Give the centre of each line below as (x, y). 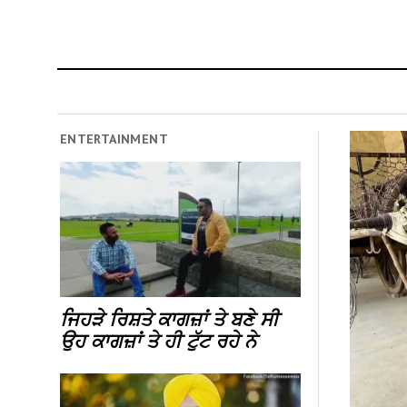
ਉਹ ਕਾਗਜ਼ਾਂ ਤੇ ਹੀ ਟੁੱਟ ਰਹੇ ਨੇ (158, 341)
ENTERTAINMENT (114, 139)
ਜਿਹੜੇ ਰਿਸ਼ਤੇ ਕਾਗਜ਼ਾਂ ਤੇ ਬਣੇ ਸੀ (169, 319)
